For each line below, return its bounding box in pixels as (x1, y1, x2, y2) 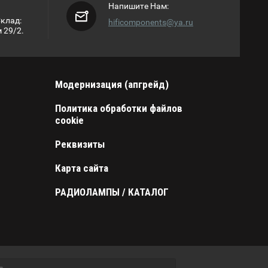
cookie (54, 114, 84, 127)
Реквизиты (54, 138, 105, 151)
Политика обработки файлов (54, 102, 182, 115)
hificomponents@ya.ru (108, 17, 193, 28)
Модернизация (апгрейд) (54, 78, 169, 91)
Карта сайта (54, 162, 108, 175)
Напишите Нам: (108, 1, 169, 11)
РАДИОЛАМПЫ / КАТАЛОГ (54, 186, 169, 199)
